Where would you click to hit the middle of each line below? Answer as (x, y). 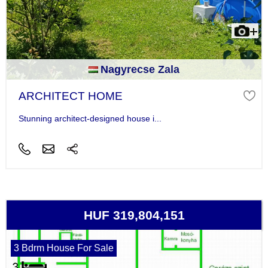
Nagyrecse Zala (140, 69)
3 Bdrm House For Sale (63, 248)
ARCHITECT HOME (70, 96)
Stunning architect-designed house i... (90, 119)
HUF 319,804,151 (134, 215)
